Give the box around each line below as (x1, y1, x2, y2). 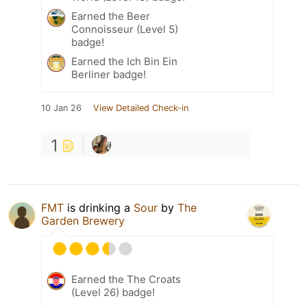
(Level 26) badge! (71, 286, 155, 299)
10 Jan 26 (41, 103, 82, 114)
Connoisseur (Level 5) (71, 23, 178, 36)
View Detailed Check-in (93, 103, 188, 114)
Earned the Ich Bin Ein (71, 55, 177, 69)
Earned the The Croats (71, 273, 181, 286)
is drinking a (64, 201, 134, 215)
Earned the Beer (71, 10, 150, 23)
